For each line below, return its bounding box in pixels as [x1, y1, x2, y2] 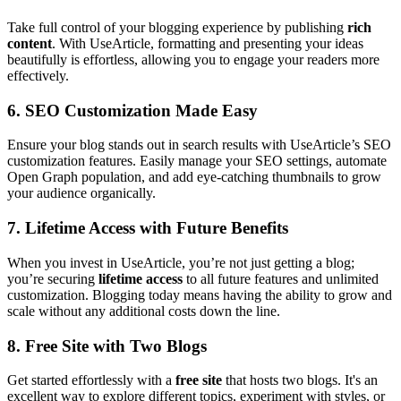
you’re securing [7, 270, 98, 286]
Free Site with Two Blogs [25, 336, 207, 355]
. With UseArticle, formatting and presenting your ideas [52, 35, 363, 51]
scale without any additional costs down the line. [7, 303, 280, 319]
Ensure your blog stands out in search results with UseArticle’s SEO [7, 137, 391, 153]
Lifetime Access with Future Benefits [25, 218, 288, 238]
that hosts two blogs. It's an [222, 372, 378, 388]
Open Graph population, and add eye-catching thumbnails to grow [7, 169, 381, 185]
